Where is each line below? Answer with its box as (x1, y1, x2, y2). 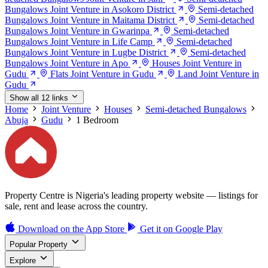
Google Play (175, 223, 223, 234)
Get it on (140, 223, 173, 234)
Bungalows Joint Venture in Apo (5, 58, 128, 69)
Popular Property (10, 239, 68, 249)
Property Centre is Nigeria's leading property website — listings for (5, 190, 258, 200)
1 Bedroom (76, 115, 118, 126)
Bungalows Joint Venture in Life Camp (5, 36, 153, 47)
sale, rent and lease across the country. (5, 200, 148, 211)
